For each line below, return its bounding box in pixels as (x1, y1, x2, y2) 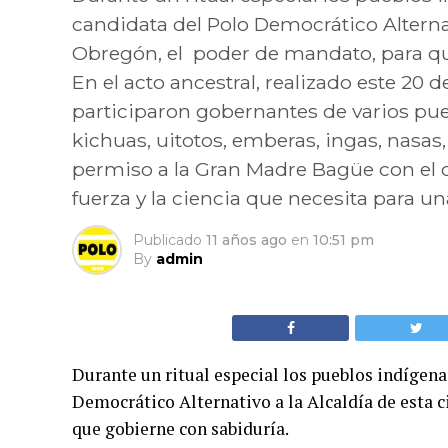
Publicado (133, 231, 202, 249)
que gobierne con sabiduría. (72, 417, 289, 440)
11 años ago (206, 231, 287, 249)
